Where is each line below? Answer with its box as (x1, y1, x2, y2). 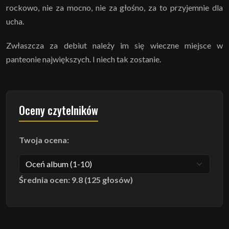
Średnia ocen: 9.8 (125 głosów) (19, 174, 133, 185)
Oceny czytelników (19, 101, 98, 118)
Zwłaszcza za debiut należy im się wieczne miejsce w (6, 40, 223, 50)
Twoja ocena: (19, 134, 69, 145)
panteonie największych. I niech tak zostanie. (6, 54, 161, 64)
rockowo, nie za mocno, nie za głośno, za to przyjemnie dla (6, 2, 223, 12)
